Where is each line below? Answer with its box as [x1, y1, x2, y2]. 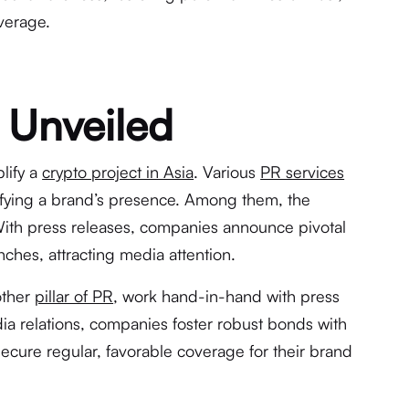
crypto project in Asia [42, 162, 194, 182]
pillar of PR [35, 286, 114, 306]
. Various [194, 162, 261, 182]
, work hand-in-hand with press [113, 286, 341, 306]
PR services [260, 162, 345, 182]
